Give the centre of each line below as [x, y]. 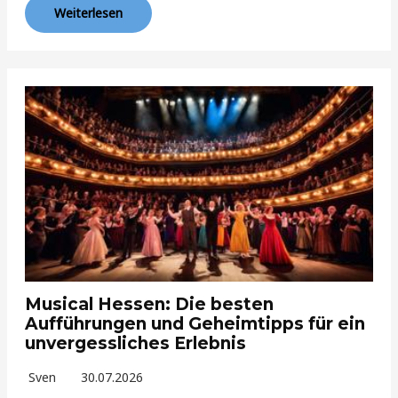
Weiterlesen [89, 12]
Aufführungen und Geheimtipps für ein [195, 324]
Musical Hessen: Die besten [150, 305]
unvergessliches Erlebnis [136, 344]
